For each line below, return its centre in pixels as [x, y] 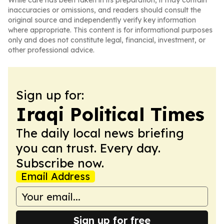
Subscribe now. [60, 163]
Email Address [55, 176]
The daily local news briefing [100, 133]
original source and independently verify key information [102, 20]
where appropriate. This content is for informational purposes [110, 30]
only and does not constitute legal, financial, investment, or [107, 40]
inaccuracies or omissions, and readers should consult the [104, 10]
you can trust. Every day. [88, 148]
